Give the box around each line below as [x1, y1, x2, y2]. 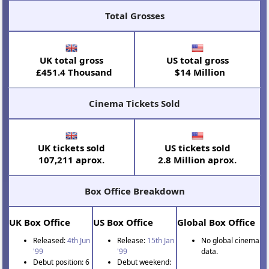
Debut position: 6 [33, 256, 90, 267]
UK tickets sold [38, 141, 106, 154]
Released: [33, 235, 68, 246]
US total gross [166, 54, 229, 67]
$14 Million [169, 66, 225, 79]
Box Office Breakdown [84, 184, 185, 197]
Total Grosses [104, 10, 165, 22]
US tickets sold [164, 141, 231, 154]
